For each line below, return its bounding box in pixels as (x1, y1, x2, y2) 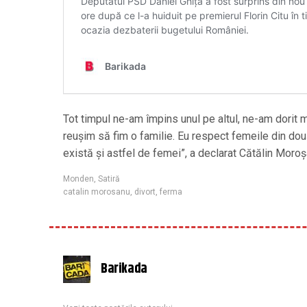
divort (134, 187, 156, 197)
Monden (63, 174, 94, 184)
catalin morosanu (63, 187, 130, 197)
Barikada (101, 258, 147, 280)
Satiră (98, 174, 120, 184)
